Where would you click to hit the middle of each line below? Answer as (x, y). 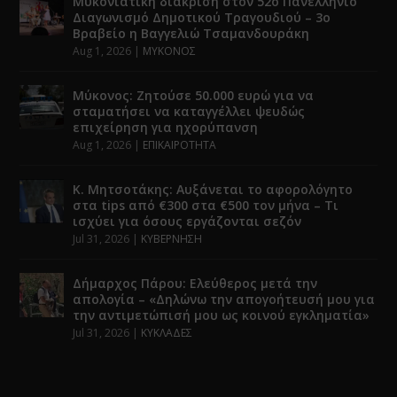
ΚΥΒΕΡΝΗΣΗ (172, 238)
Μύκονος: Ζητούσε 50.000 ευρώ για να (194, 95)
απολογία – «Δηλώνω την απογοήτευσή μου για (224, 299)
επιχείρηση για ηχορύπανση (166, 127)
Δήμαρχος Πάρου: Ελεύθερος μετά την (195, 283)
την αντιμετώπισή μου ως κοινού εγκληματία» (222, 315)
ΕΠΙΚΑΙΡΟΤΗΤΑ (180, 144)
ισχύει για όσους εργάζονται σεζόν (187, 221)
